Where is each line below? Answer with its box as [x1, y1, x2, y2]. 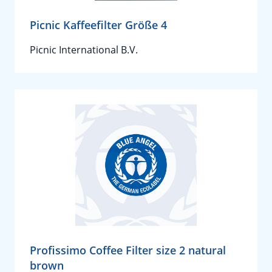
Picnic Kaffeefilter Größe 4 [30, 18, 167, 32]
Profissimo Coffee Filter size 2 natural [30, 243, 226, 257]
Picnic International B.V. [30, 43, 138, 56]
